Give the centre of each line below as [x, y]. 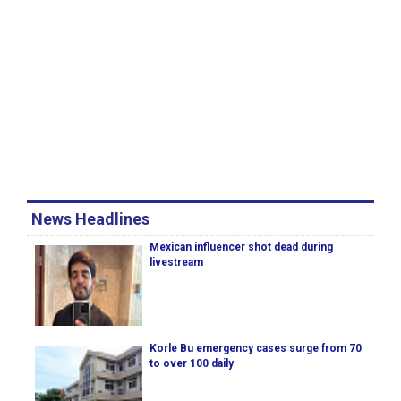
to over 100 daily [192, 364]
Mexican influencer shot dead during [241, 247]
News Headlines [90, 219]
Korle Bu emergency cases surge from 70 [256, 349]
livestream [176, 263]
